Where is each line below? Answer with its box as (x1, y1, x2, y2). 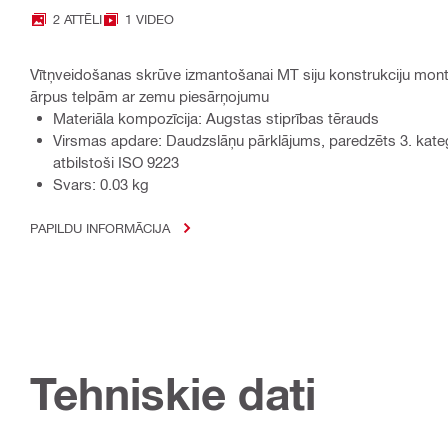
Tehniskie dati (30, 367, 316, 421)
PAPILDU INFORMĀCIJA (30, 220, 170, 236)
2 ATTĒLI (53, 11, 102, 27)
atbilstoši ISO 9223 (53, 153, 179, 172)
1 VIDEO (125, 11, 174, 27)
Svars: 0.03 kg (53, 175, 149, 194)
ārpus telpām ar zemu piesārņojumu (30, 87, 269, 106)
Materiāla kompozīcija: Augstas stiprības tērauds (53, 109, 379, 128)
